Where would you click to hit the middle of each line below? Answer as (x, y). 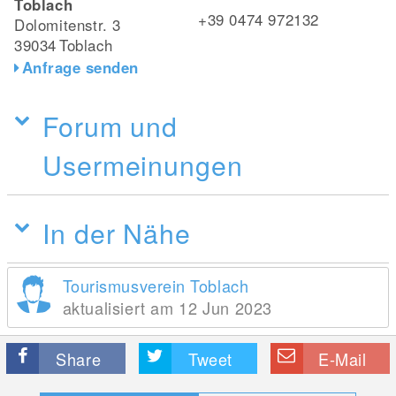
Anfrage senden (80, 67)
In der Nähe (117, 232)
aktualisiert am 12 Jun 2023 (167, 307)
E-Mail (343, 358)
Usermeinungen (143, 164)
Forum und (110, 125)
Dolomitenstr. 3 (68, 24)
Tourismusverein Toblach (156, 285)
